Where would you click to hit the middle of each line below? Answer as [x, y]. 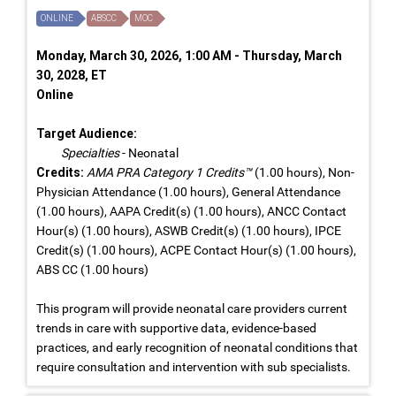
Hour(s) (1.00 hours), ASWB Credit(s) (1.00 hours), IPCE [189, 230]
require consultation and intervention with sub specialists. [194, 366]
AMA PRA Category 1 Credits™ [169, 172]
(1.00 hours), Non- [303, 172]
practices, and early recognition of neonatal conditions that [197, 347]
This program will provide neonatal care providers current [192, 308]
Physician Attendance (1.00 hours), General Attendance [188, 191]
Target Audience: [87, 133]
